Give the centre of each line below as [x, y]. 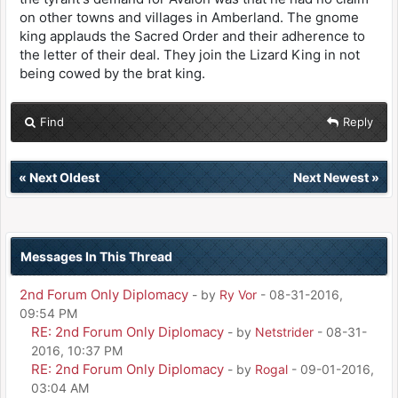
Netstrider [284, 331]
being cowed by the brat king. [112, 73]
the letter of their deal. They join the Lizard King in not [190, 54]
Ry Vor [238, 294]
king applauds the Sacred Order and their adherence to [192, 36]
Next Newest [331, 177]
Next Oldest [64, 177]
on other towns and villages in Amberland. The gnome [189, 17]
